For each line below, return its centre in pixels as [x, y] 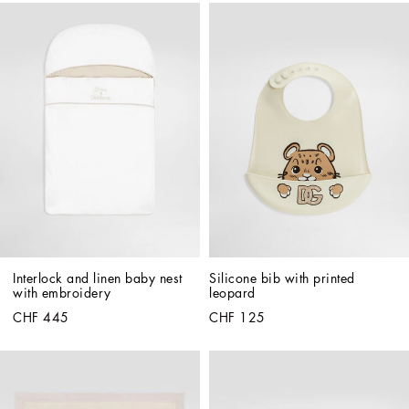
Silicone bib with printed [282, 279]
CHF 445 [41, 318]
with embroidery [62, 294]
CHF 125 [237, 318]
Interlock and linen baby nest [98, 279]
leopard [232, 294]
